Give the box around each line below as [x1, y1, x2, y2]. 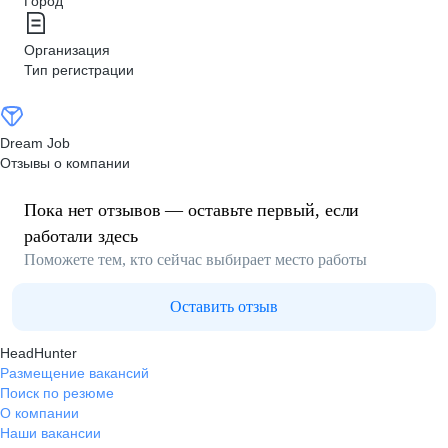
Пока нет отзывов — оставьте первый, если [24, 200, 360, 220]
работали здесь [24, 226, 138, 246]
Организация [24, 42, 110, 58]
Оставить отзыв [170, 298, 278, 315]
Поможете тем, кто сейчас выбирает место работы [24, 251, 367, 268]
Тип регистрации [24, 62, 134, 78]
